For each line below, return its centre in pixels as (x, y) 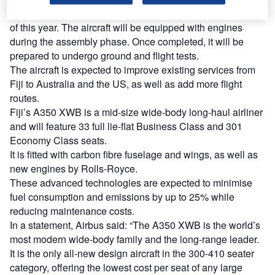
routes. (25, 98)
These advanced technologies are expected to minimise (131, 183)
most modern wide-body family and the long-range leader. (134, 239)
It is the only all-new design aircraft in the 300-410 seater (132, 254)
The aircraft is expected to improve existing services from (133, 70)
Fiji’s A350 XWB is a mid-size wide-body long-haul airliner (136, 112)
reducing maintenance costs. (72, 211)
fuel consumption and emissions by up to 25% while (122, 197)
